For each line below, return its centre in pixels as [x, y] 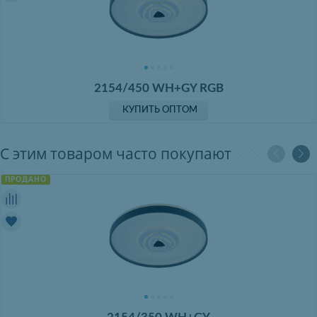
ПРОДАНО [26, 180]
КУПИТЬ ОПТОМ [160, 110]
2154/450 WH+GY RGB [158, 88]
